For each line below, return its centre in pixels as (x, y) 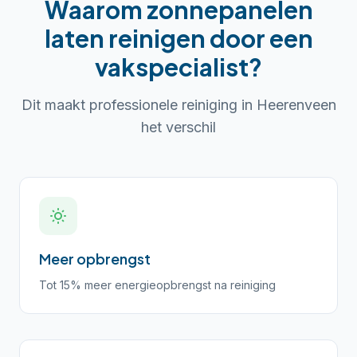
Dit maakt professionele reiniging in (139, 105)
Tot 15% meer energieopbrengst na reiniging (157, 285)
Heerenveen (296, 105)
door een (259, 38)
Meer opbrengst (95, 259)
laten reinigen (125, 38)
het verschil (178, 127)
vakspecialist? (178, 67)
